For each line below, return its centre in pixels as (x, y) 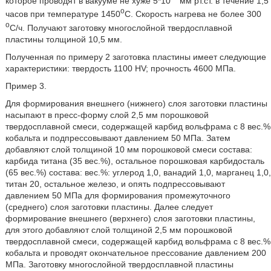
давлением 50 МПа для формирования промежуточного (118, 195)
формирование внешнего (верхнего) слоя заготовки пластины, (130, 218)
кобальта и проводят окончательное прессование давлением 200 (135, 253)
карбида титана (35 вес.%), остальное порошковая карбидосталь (135, 161)
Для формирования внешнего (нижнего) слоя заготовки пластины (136, 103)
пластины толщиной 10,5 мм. (64, 39)
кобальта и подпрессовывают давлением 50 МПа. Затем (118, 138)
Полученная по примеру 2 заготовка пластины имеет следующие (135, 57)
